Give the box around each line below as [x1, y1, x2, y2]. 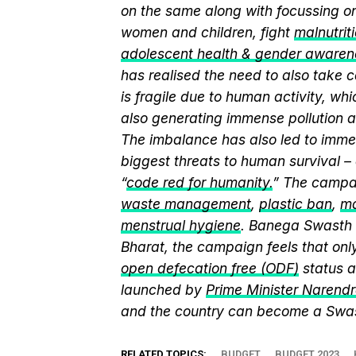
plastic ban [259, 195, 332, 212]
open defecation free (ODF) [121, 260, 299, 277]
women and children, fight [121, 24, 294, 41]
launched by [121, 281, 206, 298]
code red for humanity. [126, 174, 273, 191]
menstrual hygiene [121, 217, 241, 234]
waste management [121, 195, 251, 212]
